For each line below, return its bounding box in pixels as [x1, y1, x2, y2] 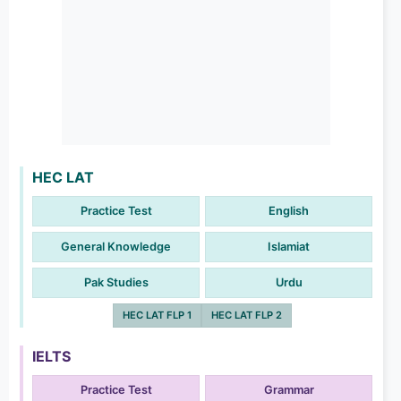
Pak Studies [83, 276, 149, 290]
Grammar [263, 382, 314, 397]
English [269, 204, 309, 218]
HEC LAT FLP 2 [211, 309, 282, 322]
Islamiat [268, 240, 310, 254]
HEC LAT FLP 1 [123, 309, 192, 322]
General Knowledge [61, 240, 171, 254]
